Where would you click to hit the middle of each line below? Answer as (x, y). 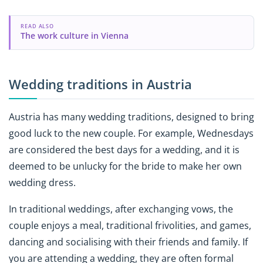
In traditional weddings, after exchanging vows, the (121, 209)
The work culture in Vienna (74, 36)
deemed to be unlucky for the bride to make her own (125, 166)
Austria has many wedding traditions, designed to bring (131, 117)
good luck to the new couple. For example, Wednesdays (131, 133)
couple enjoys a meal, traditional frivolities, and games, (130, 225)
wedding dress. (42, 182)
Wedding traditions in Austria (100, 85)
